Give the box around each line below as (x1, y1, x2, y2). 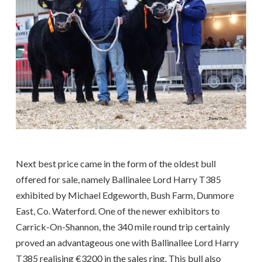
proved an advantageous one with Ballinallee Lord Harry (15, 236, 239, 248)
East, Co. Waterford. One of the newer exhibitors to (15, 205, 220, 216)
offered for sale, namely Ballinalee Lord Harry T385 (15, 173, 221, 185)
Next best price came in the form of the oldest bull (15, 157, 216, 169)
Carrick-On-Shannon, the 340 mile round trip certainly (15, 220, 230, 232)
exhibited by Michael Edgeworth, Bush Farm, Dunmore (15, 189, 234, 201)
